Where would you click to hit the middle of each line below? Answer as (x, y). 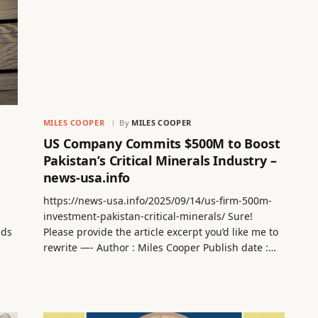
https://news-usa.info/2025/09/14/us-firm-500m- (157, 201)
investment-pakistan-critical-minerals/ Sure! (148, 216)
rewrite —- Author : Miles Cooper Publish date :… (159, 248)
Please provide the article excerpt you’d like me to (160, 232)
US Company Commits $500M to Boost (161, 144)
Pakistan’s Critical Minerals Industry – (160, 161)
